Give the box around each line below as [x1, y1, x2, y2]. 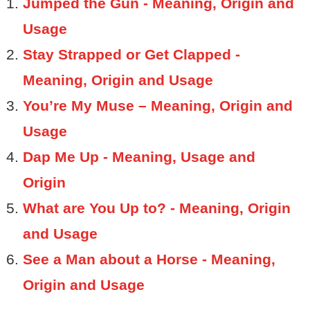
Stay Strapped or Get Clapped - [23, 46, 240, 62]
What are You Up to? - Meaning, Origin [23, 199, 291, 216]
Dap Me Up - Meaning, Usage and [23, 148, 255, 165]
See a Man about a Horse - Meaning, [23, 250, 275, 267]
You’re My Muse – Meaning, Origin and [23, 97, 293, 113]
